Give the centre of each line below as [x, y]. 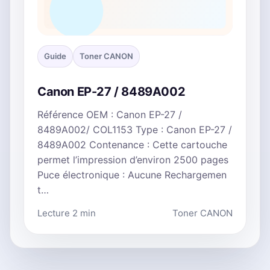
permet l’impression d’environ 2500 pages [133, 159]
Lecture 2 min [67, 213]
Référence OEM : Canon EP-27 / [110, 114]
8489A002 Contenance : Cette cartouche [132, 144]
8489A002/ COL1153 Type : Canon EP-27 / [135, 129]
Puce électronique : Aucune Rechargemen [132, 174]
